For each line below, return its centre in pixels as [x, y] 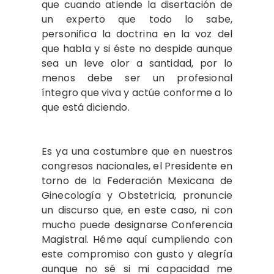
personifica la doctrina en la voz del [137, 34]
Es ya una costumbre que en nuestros [137, 151]
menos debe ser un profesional [137, 78]
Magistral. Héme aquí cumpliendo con [137, 239]
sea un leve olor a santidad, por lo [137, 63]
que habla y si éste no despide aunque [137, 49]
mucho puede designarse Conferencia [137, 225]
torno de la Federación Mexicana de [137, 181]
